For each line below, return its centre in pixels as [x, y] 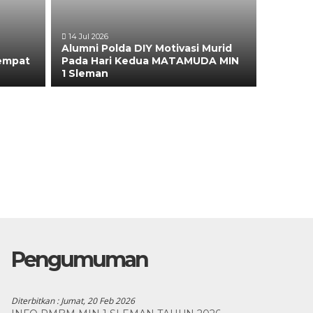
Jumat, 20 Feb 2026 [97, 301]
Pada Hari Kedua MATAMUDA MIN [151, 61]
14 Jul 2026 [88, 36]
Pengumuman [79, 260]
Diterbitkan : [36, 301]
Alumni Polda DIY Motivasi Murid [147, 48]
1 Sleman [85, 73]
